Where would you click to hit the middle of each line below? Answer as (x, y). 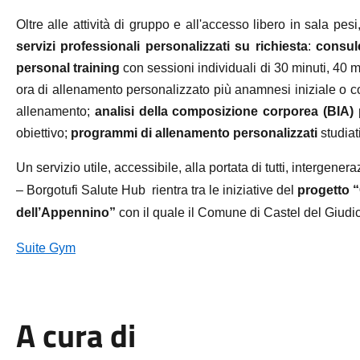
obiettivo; (43, 133)
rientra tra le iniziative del (224, 190)
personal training (68, 68)
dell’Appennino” (65, 213)
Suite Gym (45, 248)
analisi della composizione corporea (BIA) (224, 111)
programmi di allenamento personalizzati (194, 133)
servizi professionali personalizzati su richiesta (162, 46)
